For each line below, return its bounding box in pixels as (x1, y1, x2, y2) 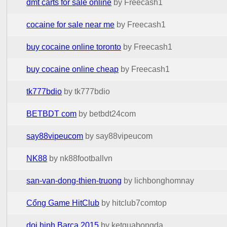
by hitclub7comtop (101, 198, 167, 207)
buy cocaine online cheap (26, 64, 119, 73)
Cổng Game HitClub (26, 198, 100, 207)
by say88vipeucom (85, 131, 153, 140)
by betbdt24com (79, 109, 136, 118)
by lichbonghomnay (124, 176, 195, 185)
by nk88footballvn (49, 154, 113, 163)
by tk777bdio (64, 87, 110, 96)
